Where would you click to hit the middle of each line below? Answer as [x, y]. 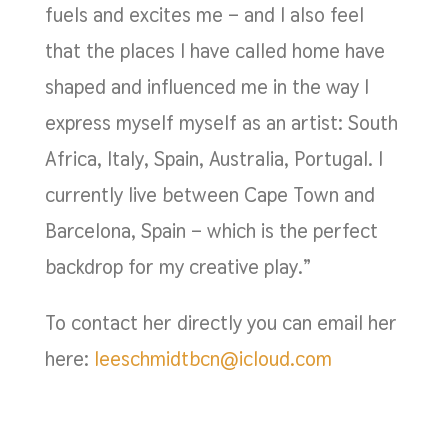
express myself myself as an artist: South [221, 122]
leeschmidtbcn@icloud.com [212, 358]
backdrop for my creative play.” [177, 266]
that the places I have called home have [214, 50]
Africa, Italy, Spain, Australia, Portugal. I [213, 158]
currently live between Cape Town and [209, 194]
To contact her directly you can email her [220, 322]
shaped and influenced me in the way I [206, 86]
